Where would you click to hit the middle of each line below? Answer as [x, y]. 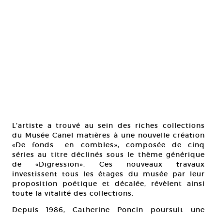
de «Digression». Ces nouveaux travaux [108, 164]
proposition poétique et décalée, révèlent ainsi [108, 183]
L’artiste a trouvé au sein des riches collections [108, 125]
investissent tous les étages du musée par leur [108, 174]
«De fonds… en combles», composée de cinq [108, 145]
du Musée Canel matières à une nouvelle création [108, 135]
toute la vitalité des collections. [73, 193]
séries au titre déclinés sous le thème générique [108, 154]
